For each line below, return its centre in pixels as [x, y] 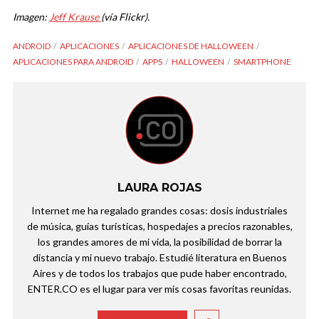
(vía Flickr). [125, 17]
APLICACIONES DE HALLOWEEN [191, 46]
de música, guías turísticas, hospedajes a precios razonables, [159, 226]
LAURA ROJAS [159, 188]
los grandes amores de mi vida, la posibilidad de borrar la [159, 242]
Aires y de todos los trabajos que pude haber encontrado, [159, 273]
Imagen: [31, 17]
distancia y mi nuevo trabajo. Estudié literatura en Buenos [159, 258]
